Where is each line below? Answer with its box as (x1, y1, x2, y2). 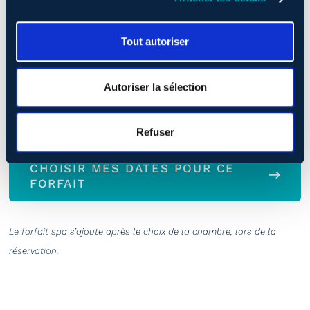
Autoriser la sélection (103, 80, 207, 93)
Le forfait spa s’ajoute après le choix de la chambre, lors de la (9, 226, 276, 237)
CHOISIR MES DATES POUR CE (30, 161, 235, 175)
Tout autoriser (121, 35, 189, 48)
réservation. (9, 245, 59, 256)
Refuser (136, 126, 174, 138)
